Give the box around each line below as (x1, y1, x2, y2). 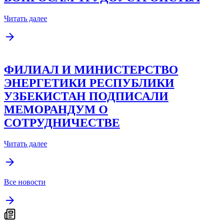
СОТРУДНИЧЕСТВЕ (4, 116, 120, 129)
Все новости (4, 177, 46, 186)
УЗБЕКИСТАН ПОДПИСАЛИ (4, 89, 168, 103)
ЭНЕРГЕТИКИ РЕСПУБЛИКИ (4, 76, 174, 89)
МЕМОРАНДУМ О (4, 103, 108, 116)
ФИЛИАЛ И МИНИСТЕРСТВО (4, 63, 178, 76)
